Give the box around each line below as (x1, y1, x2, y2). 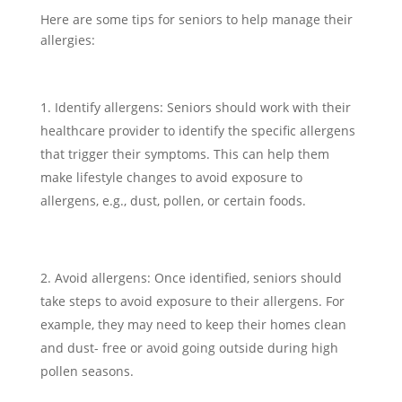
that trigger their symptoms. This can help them (39, 145, 329, 162)
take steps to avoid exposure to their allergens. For (39, 293, 345, 310)
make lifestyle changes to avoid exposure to (39, 169, 302, 186)
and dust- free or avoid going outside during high (39, 339, 338, 356)
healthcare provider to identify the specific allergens (39, 122, 355, 139)
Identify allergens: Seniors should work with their (54, 99, 351, 116)
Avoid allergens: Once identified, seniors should (54, 269, 342, 286)
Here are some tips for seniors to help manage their (39, 11, 353, 28)
